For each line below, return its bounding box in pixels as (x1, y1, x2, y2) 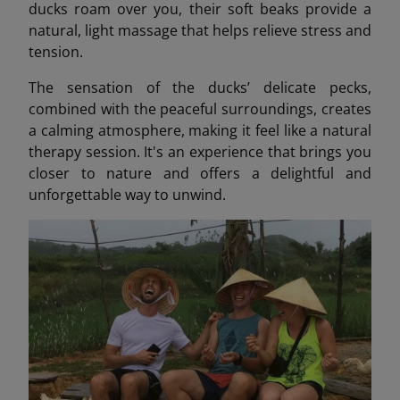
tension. (29, 42, 83, 62)
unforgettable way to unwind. (29, 185, 226, 205)
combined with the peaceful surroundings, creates (29, 99, 371, 120)
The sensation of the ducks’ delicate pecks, (29, 78, 371, 98)
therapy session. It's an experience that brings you (29, 142, 371, 162)
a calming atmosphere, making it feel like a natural (29, 121, 371, 141)
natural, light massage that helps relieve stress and (29, 21, 371, 41)
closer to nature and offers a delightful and (29, 163, 371, 184)
